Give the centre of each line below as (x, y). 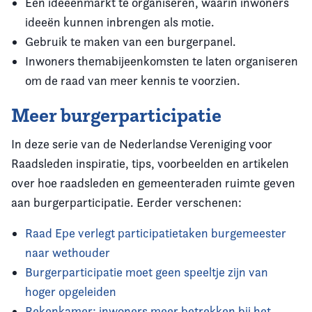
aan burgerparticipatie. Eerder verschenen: (126, 202)
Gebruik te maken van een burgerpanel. (131, 41)
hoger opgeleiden (71, 291)
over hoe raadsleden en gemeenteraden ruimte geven (153, 183)
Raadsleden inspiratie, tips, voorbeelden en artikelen (150, 163)
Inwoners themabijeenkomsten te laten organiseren (162, 61)
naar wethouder (68, 252)
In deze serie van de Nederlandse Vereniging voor (142, 144)
